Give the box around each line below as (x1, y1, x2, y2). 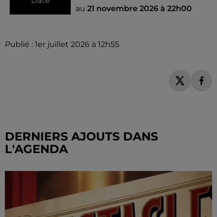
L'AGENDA (5, 141, 68, 156)
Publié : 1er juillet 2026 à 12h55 (5, 40, 119, 49)
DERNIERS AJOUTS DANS (5, 129, 158, 143)
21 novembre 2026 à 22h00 (87, 4, 192, 13)
